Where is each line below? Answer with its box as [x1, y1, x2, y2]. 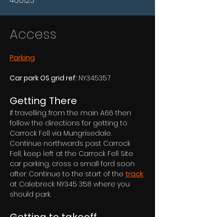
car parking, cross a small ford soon [10, 159, 137, 169]
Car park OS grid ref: [10, 73, 78, 83]
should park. [10, 189, 51, 199]
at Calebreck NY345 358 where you [10, 179, 132, 189]
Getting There [10, 94, 77, 108]
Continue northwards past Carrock [10, 139, 132, 148]
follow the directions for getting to [10, 118, 129, 128]
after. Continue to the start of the [10, 169, 125, 179]
